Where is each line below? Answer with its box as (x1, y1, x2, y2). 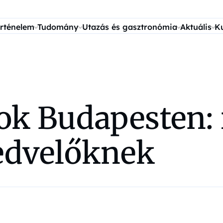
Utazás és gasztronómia (82, 22, 177, 32)
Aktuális (180, 22, 212, 32)
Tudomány (37, 22, 79, 32)
